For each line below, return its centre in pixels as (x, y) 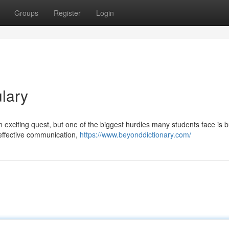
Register (67, 13)
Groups (26, 13)
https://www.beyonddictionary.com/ (135, 134)
